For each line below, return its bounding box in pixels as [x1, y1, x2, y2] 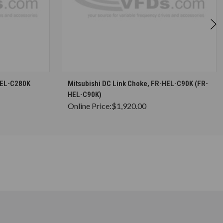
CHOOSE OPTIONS [119, 75, 169, 83]
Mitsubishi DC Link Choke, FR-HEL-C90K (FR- [68, 79, 208, 88]
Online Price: [68, 101, 111, 111]
